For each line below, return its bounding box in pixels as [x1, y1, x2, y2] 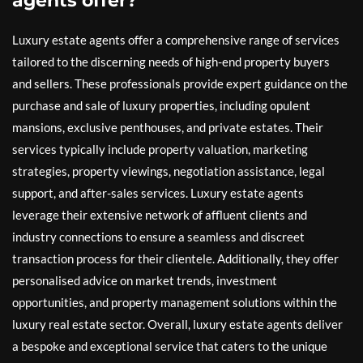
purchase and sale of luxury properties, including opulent [12, 98, 310, 113]
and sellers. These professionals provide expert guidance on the [12, 76, 348, 91]
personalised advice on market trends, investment [12, 273, 277, 288]
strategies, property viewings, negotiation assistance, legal [12, 164, 325, 178]
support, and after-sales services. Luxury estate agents [12, 186, 304, 200]
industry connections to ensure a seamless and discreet [12, 229, 305, 244]
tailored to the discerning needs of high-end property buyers [12, 54, 330, 69]
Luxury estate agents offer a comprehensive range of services [12, 32, 340, 47]
